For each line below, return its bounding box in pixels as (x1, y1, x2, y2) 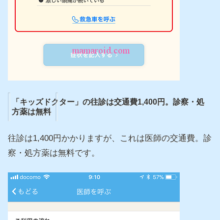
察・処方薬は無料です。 (8, 148, 100, 158)
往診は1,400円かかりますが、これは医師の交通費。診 (8, 134, 212, 143)
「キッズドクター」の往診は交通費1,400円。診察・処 (12, 97, 205, 106)
